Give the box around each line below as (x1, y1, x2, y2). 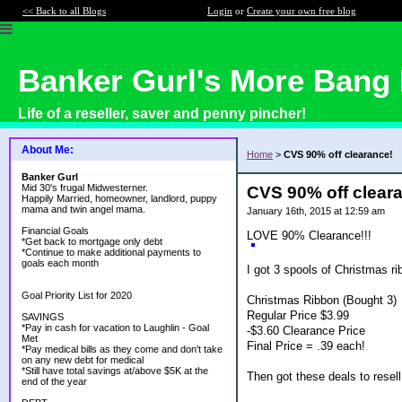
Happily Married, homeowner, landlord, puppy (22, 193, 217, 204)
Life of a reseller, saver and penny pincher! (18, 106, 306, 121)
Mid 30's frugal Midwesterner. (22, 182, 148, 193)
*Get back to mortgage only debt (22, 236, 162, 247)
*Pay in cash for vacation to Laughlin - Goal (22, 322, 209, 333)
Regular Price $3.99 (247, 308, 349, 322)
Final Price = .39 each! (247, 338, 365, 353)
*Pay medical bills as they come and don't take (22, 344, 223, 354)
